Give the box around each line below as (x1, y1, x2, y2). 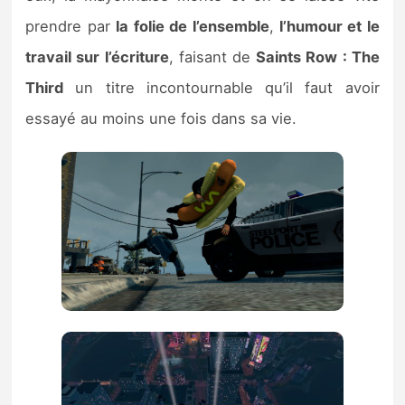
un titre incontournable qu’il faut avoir (63, 79, 380, 98)
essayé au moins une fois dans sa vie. (25, 109, 297, 128)
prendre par (25, 17, 117, 36)
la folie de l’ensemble (116, 17, 270, 36)
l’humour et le (274, 17, 380, 36)
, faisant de (168, 48, 257, 67)
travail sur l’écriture (25, 48, 169, 67)
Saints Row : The (256, 48, 380, 67)
